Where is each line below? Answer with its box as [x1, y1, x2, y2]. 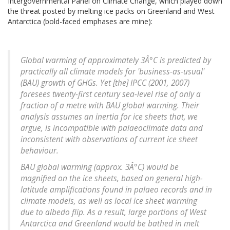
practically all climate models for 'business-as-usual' [21, 66, 204, 78]
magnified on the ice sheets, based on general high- [21, 173, 203, 184]
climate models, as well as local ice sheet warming [21, 196, 197, 207]
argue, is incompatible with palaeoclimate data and [21, 123, 203, 134]
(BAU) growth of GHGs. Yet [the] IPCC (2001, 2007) [21, 78, 189, 89]
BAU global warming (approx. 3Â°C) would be [21, 162, 179, 173]
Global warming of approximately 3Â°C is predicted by [21, 55, 211, 66]
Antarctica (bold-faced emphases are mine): [8, 16, 152, 27]
